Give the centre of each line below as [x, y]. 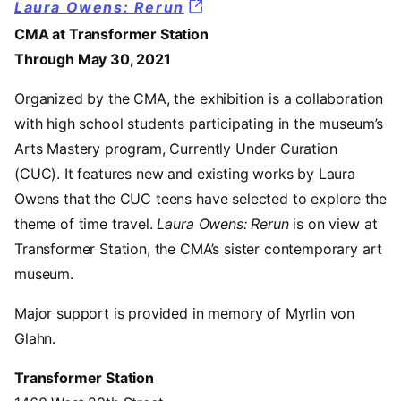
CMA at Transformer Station [111, 34]
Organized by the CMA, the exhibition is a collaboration [199, 98]
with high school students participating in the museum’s [199, 123]
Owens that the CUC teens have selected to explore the [200, 198]
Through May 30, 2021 [93, 59]
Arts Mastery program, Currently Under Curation [176, 148]
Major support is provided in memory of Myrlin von [185, 313]
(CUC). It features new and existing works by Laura [185, 173]
